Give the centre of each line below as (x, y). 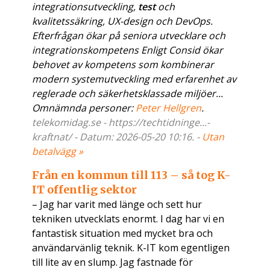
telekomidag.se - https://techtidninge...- (121, 123)
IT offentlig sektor (85, 190)
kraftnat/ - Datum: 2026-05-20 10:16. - (117, 137)
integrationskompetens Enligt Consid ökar (128, 50)
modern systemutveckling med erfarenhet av (134, 79)
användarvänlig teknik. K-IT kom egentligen (131, 248)
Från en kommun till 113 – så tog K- (132, 175)
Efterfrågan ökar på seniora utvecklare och (129, 36)
